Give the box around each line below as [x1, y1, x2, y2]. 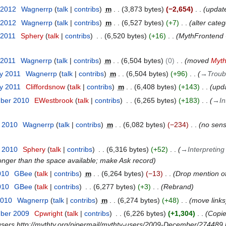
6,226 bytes [126, 209, 163, 218]
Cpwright [34, 209, 63, 218]
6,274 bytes [120, 196, 157, 204]
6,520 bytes [106, 32, 144, 40]
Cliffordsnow [25, 83, 65, 91]
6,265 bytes [136, 96, 174, 104]
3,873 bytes [124, 5, 161, 14]
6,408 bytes [136, 83, 174, 91]
